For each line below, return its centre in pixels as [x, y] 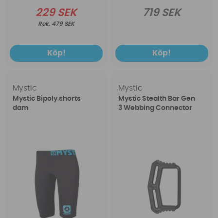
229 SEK [56, 13]
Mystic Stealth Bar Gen [156, 99]
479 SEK [63, 24]
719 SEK [162, 13]
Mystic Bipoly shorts [47, 99]
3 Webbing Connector [155, 108]
